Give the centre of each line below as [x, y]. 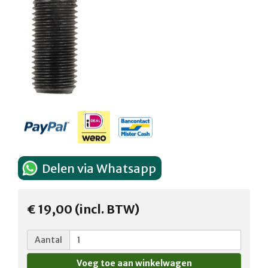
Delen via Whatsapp [99, 168]
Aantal [48, 240]
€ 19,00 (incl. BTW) [83, 209]
